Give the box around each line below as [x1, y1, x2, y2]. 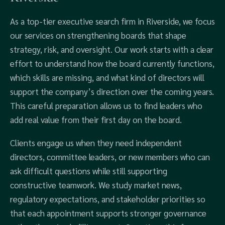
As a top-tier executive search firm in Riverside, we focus [10, 16, 215, 27]
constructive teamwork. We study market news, [10, 179, 182, 190]
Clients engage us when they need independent [10, 137, 182, 148]
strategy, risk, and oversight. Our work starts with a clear [10, 44, 213, 55]
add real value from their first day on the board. [10, 114, 182, 125]
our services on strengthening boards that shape [10, 30, 186, 41]
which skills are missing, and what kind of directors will [10, 72, 204, 83]
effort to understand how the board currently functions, [10, 58, 214, 69]
